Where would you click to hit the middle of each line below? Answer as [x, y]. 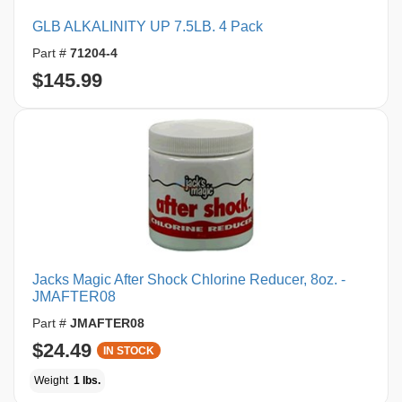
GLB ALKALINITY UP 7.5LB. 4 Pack [148, 26]
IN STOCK [129, 351]
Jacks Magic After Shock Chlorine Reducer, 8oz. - [189, 280]
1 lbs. [87, 380]
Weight [52, 380]
